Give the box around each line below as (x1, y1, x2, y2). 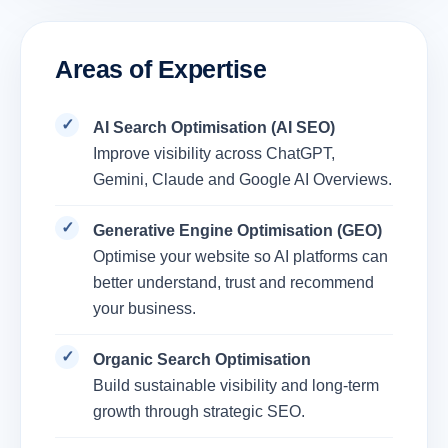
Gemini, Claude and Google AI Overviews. (93, 171, 392, 189)
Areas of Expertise (55, 55, 266, 84)
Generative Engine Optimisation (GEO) (93, 222, 382, 240)
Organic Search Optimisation (93, 351, 311, 369)
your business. (93, 300, 196, 318)
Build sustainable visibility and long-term (93, 377, 379, 395)
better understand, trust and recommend (93, 274, 374, 292)
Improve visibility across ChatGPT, (93, 145, 335, 163)
